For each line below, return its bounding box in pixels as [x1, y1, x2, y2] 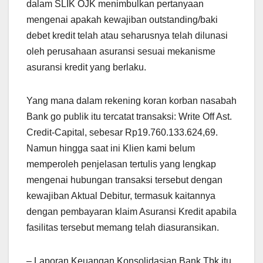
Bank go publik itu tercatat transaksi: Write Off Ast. [26, 112, 232, 122]
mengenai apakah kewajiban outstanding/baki [26, 15, 218, 25]
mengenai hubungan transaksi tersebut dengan [26, 175, 222, 186]
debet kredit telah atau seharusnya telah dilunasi [26, 31, 228, 41]
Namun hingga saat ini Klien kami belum [26, 143, 195, 154]
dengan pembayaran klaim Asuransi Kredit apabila [26, 207, 237, 217]
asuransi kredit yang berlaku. [26, 62, 146, 73]
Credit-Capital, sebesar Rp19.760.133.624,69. [26, 127, 218, 138]
